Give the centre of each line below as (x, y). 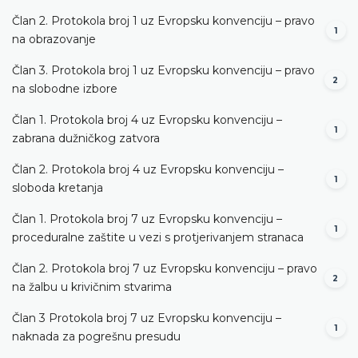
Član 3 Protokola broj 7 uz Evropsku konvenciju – (147, 318)
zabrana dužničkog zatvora (86, 138)
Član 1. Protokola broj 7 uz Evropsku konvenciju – (147, 219)
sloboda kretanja (58, 187)
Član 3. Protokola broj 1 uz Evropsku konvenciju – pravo (163, 70)
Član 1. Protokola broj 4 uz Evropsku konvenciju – (147, 119)
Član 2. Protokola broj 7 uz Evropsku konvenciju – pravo (165, 268)
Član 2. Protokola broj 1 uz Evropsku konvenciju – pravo (163, 20)
